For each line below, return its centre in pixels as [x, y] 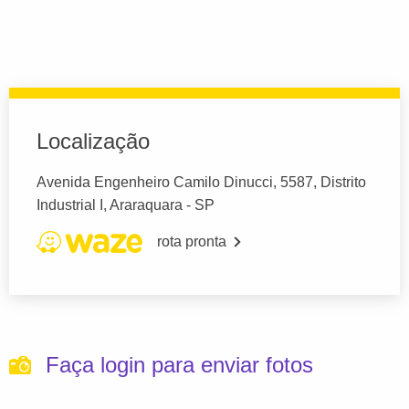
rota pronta [192, 242]
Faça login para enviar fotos [179, 365]
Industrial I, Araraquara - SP [126, 205]
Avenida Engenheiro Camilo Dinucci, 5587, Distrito [201, 183]
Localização [93, 142]
